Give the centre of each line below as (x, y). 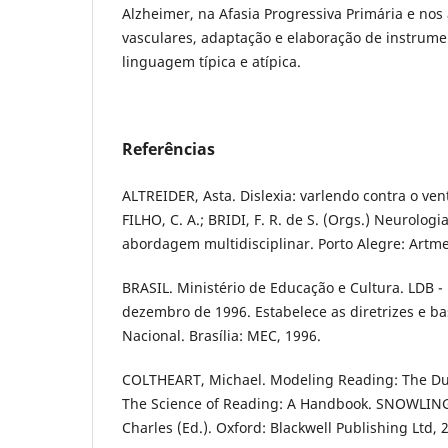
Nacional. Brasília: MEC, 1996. (221, 335)
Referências (168, 148)
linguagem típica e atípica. (211, 61)
